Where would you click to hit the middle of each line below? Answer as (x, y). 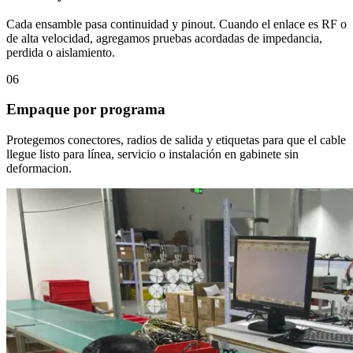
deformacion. (39, 169)
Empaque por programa (86, 110)
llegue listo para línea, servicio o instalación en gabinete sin (152, 154)
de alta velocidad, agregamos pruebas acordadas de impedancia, (164, 38)
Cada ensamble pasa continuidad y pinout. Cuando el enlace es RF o (176, 24)
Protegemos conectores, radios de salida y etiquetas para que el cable (176, 140)
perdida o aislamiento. (61, 52)
